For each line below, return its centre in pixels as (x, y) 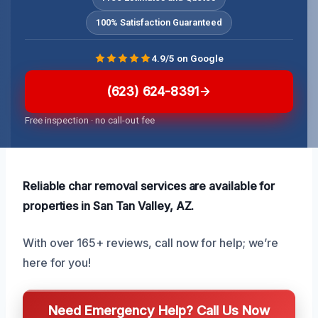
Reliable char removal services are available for (149, 186)
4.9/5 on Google (187, 58)
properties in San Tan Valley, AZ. (109, 206)
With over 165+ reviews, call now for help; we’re (151, 243)
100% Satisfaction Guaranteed (159, 22)
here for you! (57, 263)
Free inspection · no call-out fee (90, 121)
